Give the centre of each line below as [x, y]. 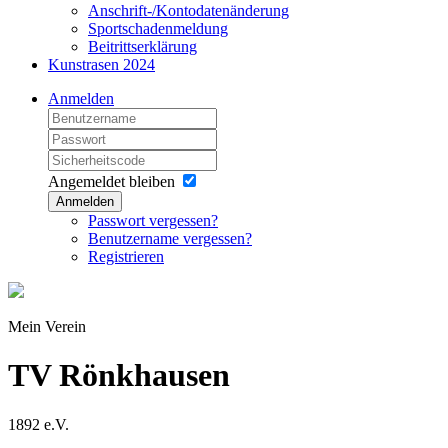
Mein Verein [47, 326]
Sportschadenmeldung [158, 28]
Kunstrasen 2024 [101, 64]
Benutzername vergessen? [170, 238]
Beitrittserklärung [142, 46]
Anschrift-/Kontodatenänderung [188, 10]
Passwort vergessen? [153, 220]
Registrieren [126, 256]
